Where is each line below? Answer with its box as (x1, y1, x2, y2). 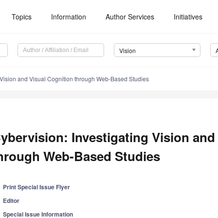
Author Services (106, 12, 155, 21)
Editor (3, 196, 20, 205)
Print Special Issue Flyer (3, 182, 71, 192)
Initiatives (174, 12, 203, 21)
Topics (12, 12, 32, 21)
